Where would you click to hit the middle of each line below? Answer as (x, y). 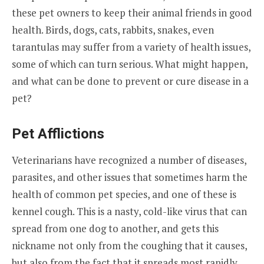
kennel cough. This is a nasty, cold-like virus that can (129, 212)
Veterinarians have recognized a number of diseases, (129, 160)
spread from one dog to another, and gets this (115, 229)
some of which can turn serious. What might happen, (130, 64)
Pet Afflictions (58, 134)
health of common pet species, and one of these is (124, 194)
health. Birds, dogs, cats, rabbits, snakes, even (113, 30)
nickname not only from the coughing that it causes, (129, 246)
